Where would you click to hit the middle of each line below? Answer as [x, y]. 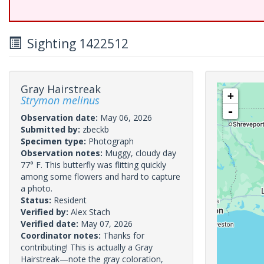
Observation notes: [63, 153]
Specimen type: [55, 141]
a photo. [37, 188]
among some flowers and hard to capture [100, 176]
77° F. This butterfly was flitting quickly [93, 165]
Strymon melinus [60, 100]
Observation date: [60, 118]
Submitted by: [52, 129]
